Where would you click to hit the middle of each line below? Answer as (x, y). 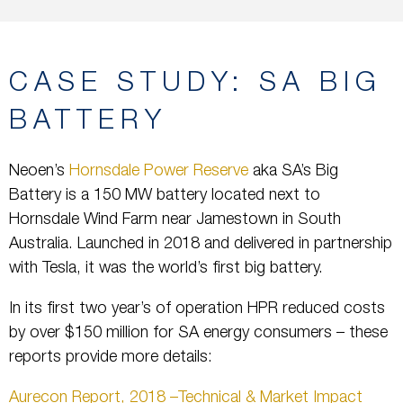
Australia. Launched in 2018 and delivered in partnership (201, 245)
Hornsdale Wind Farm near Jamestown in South (175, 221)
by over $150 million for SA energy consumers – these (198, 334)
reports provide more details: (111, 358)
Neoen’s (39, 172)
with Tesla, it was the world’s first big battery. (166, 269)
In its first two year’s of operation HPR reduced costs (197, 310)
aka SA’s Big (293, 172)
